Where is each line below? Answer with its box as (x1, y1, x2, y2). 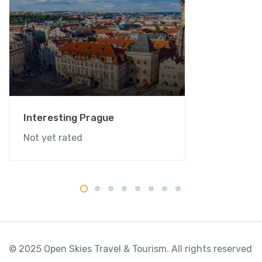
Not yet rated (23, 132, 82, 143)
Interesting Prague (23, 111, 114, 123)
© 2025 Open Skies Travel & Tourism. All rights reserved (9, 243, 252, 254)
